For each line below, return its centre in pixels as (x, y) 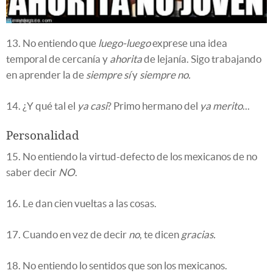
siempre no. (165, 75)
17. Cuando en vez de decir (67, 235)
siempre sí (108, 75)
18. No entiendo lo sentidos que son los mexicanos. (117, 266)
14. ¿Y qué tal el (42, 106)
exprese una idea (189, 43)
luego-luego (124, 43)
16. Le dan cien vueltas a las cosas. (81, 204)
